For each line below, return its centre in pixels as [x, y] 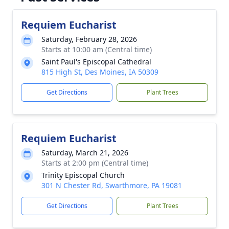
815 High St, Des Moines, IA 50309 [100, 72]
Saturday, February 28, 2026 [89, 39]
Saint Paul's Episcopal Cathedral [96, 62]
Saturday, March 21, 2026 [85, 153]
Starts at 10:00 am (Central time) [97, 49]
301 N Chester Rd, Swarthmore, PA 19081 [112, 185]
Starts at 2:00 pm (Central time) [95, 163]
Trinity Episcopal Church [83, 175]
